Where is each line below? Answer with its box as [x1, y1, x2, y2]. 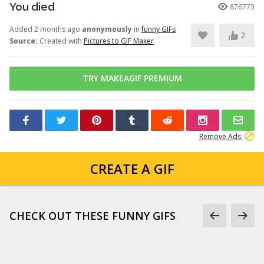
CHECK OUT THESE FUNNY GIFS [9, 209, 176, 223]
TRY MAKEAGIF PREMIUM [82, 72, 182, 84]
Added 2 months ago [9, 24, 82, 34]
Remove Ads [199, 131, 243, 141]
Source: [9, 36, 38, 46]
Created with [38, 36, 84, 46]
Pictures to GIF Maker [84, 36, 154, 46]
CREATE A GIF [90, 160, 174, 177]
